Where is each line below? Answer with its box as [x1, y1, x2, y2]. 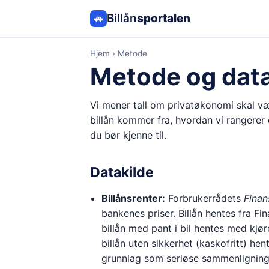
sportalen [136, 11, 190, 25]
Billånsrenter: [101, 192, 165, 204]
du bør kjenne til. [89, 128, 166, 141]
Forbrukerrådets [165, 192, 244, 204]
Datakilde [89, 163, 154, 181]
